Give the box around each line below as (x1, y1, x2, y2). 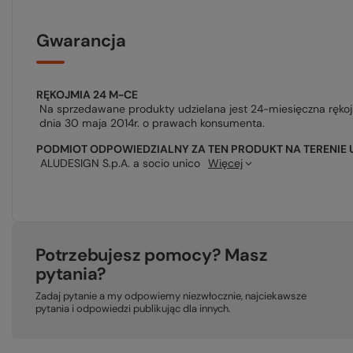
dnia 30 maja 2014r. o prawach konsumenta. (39, 116, 265, 130)
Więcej (208, 156, 243, 170)
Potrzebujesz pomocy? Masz (35, 243, 268, 266)
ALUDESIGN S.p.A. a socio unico (40, 156, 200, 170)
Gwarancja (36, 29, 126, 52)
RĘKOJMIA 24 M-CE (36, 87, 138, 102)
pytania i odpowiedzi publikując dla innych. (35, 302, 231, 315)
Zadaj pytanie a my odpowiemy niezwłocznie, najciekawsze (35, 289, 307, 303)
